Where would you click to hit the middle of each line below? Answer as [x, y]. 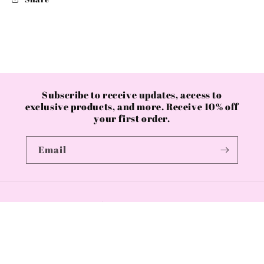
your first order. [132, 118]
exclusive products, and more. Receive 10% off [132, 106]
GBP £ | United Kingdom [135, 229]
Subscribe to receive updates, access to [132, 95]
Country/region [98, 205]
